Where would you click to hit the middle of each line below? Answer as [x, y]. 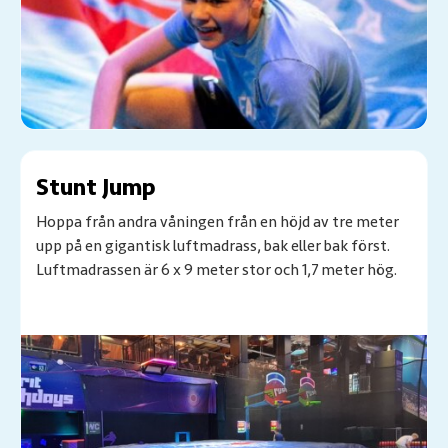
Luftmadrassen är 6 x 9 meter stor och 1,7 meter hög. [216, 270]
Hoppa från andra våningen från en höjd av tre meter [217, 222]
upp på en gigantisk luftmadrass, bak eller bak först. [213, 246]
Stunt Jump [96, 188]
